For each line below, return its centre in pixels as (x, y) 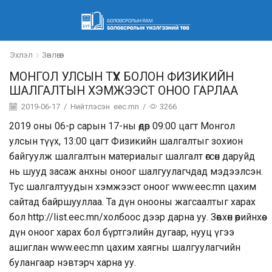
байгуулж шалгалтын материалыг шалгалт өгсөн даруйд (132, 157)
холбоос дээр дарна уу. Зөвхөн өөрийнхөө (182, 217)
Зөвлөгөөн (53, 55)
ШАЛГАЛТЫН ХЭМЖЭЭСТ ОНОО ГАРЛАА (124, 91)
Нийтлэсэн (90, 106)
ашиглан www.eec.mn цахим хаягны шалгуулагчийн (125, 248)
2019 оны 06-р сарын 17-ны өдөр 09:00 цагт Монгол (122, 126)
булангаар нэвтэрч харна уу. (73, 263)
